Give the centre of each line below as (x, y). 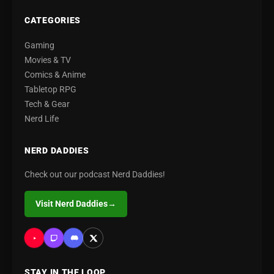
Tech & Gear (47, 104)
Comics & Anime (55, 75)
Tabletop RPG (50, 90)
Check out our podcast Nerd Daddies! (95, 175)
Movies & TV (48, 60)
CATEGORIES (53, 20)
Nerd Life (42, 119)
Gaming (39, 46)
